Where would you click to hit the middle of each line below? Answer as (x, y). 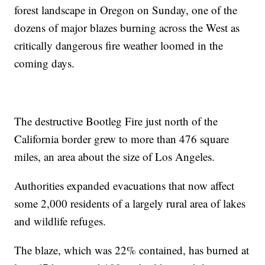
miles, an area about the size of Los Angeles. (115, 156)
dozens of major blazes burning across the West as (127, 27)
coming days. (45, 63)
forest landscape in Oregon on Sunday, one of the (126, 9)
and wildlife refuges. (62, 221)
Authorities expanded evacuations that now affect (125, 185)
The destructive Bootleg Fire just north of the (116, 121)
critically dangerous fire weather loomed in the (119, 45)
